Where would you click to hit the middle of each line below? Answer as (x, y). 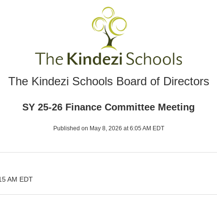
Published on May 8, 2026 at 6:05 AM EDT (108, 128)
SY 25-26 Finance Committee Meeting (108, 107)
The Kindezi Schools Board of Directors (108, 81)
